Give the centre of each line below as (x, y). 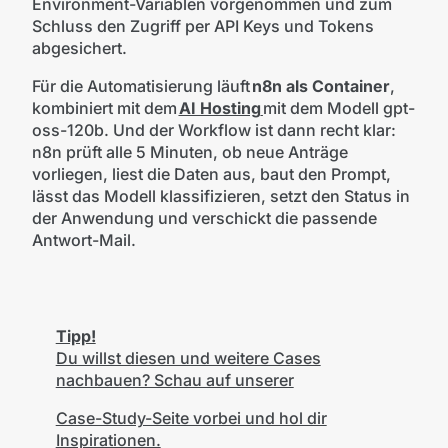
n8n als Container (320, 86)
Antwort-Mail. (83, 240)
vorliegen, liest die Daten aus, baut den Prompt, (211, 174)
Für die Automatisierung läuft (141, 86)
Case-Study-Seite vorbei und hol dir (191, 418)
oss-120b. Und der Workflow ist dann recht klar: (215, 130)
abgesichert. (79, 48)
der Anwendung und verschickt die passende (204, 218)
